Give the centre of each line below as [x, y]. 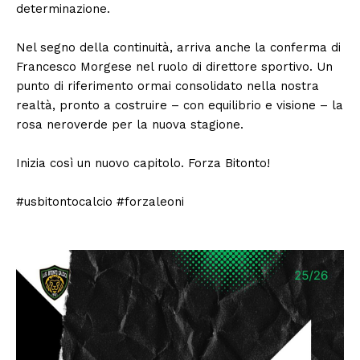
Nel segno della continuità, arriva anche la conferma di [178, 48]
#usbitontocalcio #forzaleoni [100, 202]
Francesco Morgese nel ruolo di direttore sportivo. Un [174, 67]
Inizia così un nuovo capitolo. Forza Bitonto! [143, 164]
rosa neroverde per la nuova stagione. [130, 125]
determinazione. [63, 9]
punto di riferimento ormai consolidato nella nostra [168, 86]
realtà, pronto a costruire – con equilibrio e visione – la [180, 106]
